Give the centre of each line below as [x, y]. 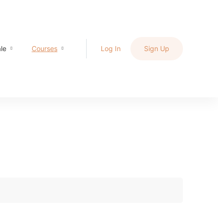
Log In [111, 48]
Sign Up [157, 48]
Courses [45, 48]
